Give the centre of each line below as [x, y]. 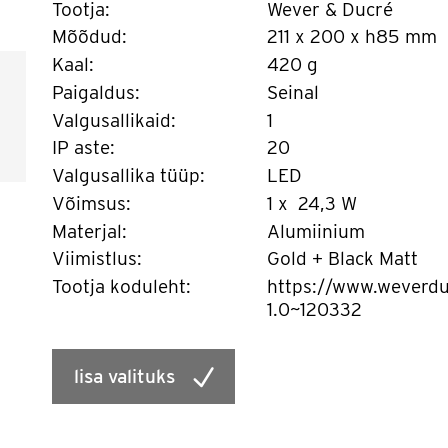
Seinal [295, 92]
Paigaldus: [95, 92]
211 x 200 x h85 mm [351, 37]
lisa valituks [124, 377]
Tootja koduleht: [121, 286]
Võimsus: [91, 203]
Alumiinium [318, 231]
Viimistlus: [96, 259]
